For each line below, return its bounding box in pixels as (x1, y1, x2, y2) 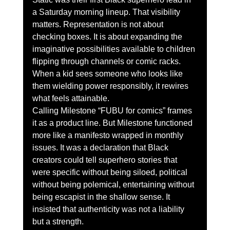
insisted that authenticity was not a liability (32, 204, 186, 214)
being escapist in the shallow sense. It (32, 192, 172, 201)
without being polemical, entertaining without (32, 180, 196, 189)
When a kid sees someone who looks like (32, 69, 185, 78)
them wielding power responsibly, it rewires (32, 81, 190, 90)
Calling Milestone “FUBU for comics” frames (32, 106, 194, 115)
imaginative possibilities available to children (32, 44, 197, 53)
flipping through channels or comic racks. (32, 56, 183, 66)
